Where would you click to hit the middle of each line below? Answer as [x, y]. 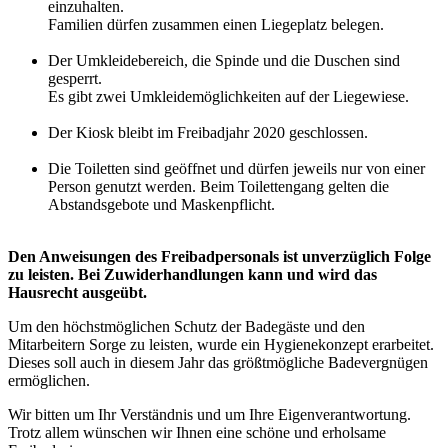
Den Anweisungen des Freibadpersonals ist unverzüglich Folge [219, 257]
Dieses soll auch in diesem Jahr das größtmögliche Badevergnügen [218, 363]
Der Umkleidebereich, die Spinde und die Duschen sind [224, 61]
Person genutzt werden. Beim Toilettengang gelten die [218, 187]
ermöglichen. [49, 381]
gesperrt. [77, 79]
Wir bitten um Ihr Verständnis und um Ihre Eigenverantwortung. [209, 415]
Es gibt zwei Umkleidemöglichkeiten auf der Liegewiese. [228, 97]
